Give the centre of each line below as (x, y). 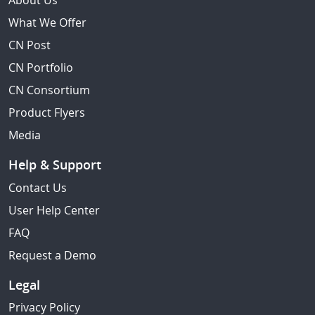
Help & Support (55, 165)
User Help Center (54, 210)
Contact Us (38, 187)
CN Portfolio (41, 67)
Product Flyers (47, 112)
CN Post (30, 45)
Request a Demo (52, 255)
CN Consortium (49, 90)
